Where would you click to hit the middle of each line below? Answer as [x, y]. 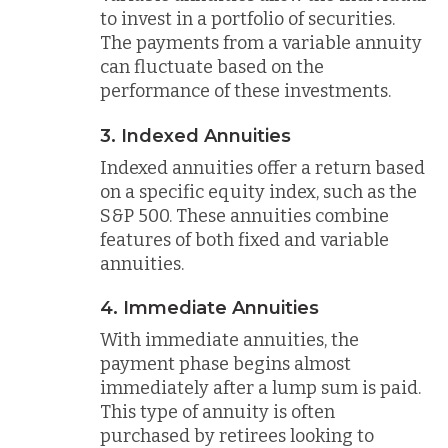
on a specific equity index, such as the [258, 191]
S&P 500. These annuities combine [244, 215]
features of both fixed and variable [244, 239]
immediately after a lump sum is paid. [260, 388]
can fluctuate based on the [212, 67]
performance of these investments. [245, 91]
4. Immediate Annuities [209, 308]
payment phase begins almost [225, 364]
